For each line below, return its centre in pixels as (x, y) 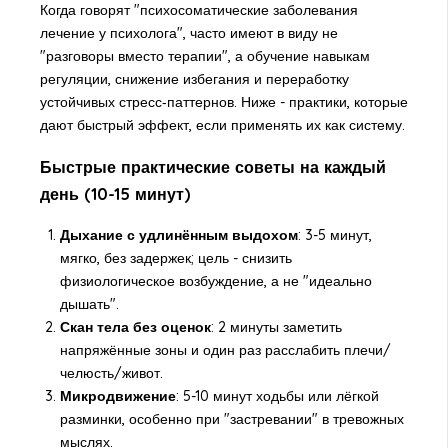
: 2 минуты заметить (276, 327)
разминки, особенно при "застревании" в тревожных (231, 419)
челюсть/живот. (111, 373)
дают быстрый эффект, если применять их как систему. (222, 125)
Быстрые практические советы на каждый (212, 166)
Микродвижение (117, 396)
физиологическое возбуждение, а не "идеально (215, 281)
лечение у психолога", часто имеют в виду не (188, 33)
